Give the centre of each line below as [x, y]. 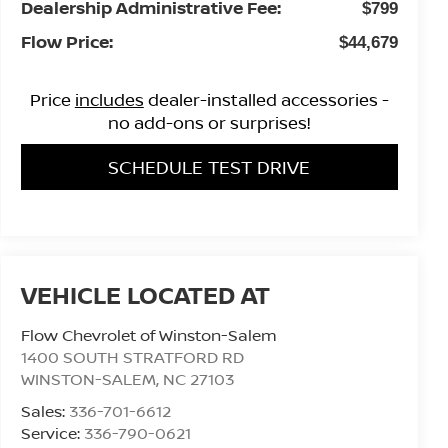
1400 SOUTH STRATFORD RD [132, 357]
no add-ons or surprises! [209, 122]
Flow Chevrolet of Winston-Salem [148, 335]
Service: [52, 433]
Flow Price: [66, 41]
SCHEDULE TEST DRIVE [209, 166]
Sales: [44, 411]
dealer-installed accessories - [266, 99]
